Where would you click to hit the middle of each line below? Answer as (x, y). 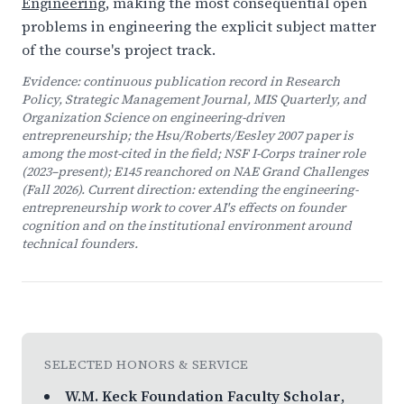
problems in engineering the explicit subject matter (199, 26)
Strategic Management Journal (156, 99)
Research (312, 81)
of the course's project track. (119, 50)
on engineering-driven (217, 117)
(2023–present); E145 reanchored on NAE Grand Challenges (195, 171)
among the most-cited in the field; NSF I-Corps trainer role (193, 153)
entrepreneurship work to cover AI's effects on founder (184, 207)
